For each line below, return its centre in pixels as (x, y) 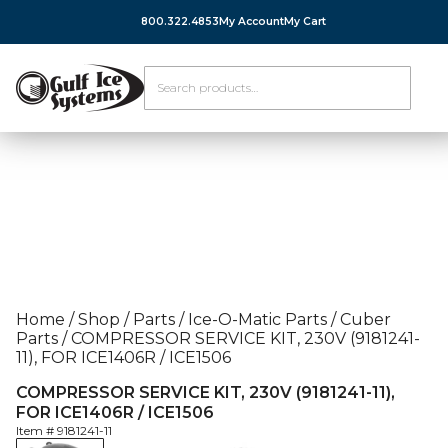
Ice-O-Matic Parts (257, 319)
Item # (36, 430)
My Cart (305, 22)
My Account (251, 22)
